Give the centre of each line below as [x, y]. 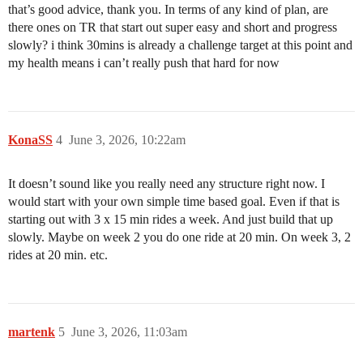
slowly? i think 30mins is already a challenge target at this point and [180, 45]
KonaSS [30, 140]
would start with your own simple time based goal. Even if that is [174, 201]
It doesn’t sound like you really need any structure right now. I [167, 184]
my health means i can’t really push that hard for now [144, 63]
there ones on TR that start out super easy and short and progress [173, 27]
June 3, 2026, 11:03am [129, 332]
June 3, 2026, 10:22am [127, 140]
